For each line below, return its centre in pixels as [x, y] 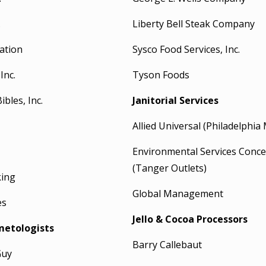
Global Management [178, 194]
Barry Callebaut [167, 245]
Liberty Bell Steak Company [193, 24]
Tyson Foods [161, 75]
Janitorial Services [175, 100]
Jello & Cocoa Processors [190, 219]
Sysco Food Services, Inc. [186, 49]
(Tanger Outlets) [169, 168]
